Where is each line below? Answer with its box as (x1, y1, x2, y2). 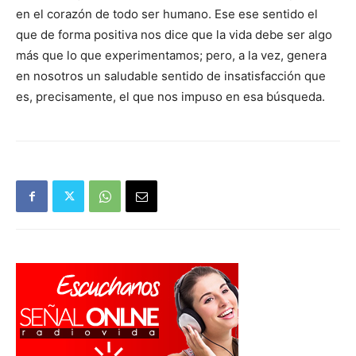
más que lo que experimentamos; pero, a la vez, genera (16, 48, 327, 64)
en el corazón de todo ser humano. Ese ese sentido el (16, 6, 318, 22)
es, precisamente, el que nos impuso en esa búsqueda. (16, 89, 325, 105)
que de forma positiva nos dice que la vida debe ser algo (16, 27, 332, 43)
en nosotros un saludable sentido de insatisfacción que (16, 68, 326, 84)
